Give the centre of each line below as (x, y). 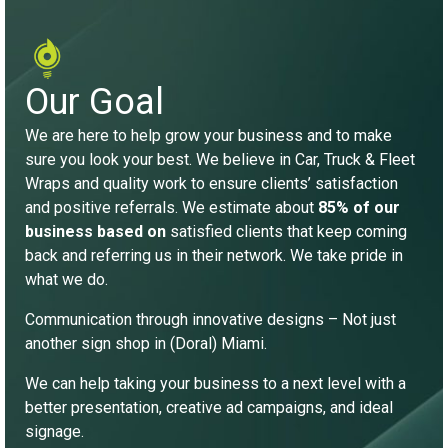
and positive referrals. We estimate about (171, 207)
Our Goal (94, 101)
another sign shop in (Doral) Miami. (146, 343)
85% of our (359, 207)
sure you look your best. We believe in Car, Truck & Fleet (220, 159)
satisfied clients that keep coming (286, 231)
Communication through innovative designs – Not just (210, 319)
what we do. (66, 279)
